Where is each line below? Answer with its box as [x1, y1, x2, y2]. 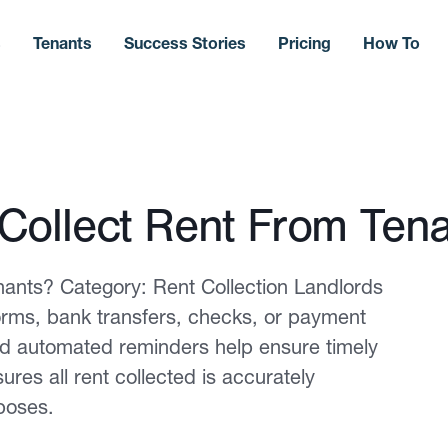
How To [362, 32, 420, 53]
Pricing [277, 32, 331, 53]
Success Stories [123, 32, 246, 53]
